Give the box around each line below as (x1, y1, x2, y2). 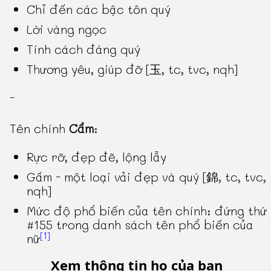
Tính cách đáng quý (27, 41, 141, 57)
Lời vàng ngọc (27, 21, 107, 38)
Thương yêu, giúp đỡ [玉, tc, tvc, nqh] (27, 61, 238, 77)
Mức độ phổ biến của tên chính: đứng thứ (27, 203, 267, 219)
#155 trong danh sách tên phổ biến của (27, 217, 254, 233)
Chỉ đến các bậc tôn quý (27, 1, 171, 18)
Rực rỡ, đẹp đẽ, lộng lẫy (27, 149, 167, 165)
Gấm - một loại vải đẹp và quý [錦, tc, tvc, (27, 169, 267, 185)
